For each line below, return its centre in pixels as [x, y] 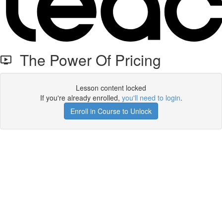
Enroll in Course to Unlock [111, 111]
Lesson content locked [111, 88]
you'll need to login [151, 98]
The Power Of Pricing [86, 60]
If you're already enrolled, [81, 98]
